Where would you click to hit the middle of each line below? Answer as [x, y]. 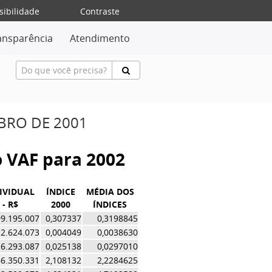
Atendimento [100, 38]
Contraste [100, 11]
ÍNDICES [110, 204]
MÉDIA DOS [110, 192]
